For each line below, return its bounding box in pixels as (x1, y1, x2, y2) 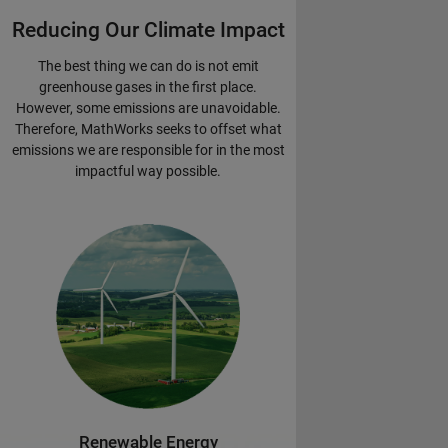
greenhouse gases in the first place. (39, 79, 257, 96)
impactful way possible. (75, 163, 221, 180)
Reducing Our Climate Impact (11, 17, 285, 42)
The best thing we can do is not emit (37, 58, 259, 75)
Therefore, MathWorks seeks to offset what (14, 121, 282, 138)
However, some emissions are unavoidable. (15, 100, 281, 117)
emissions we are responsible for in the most (11, 142, 285, 159)
